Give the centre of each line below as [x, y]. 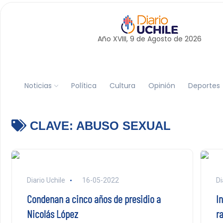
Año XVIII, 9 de [122, 39]
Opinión [162, 85]
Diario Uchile [46, 180]
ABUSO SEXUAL [123, 126]
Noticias [38, 85]
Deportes [204, 85]
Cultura [122, 85]
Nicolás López [52, 214]
